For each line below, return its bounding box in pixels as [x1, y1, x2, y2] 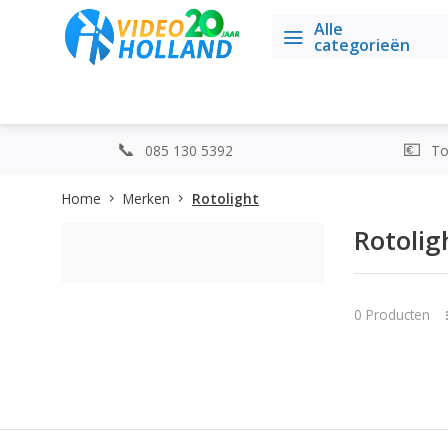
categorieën [314, 34, 410, 56]
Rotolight [192, 189, 259, 208]
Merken [123, 189, 170, 208]
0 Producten [353, 304, 430, 324]
